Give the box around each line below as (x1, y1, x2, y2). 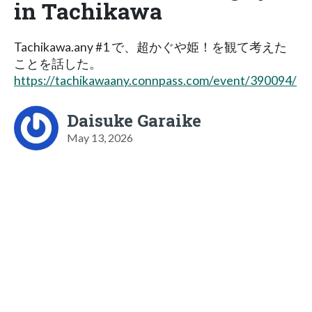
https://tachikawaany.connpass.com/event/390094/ (14, 72, 297, 88)
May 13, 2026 (67, 130, 133, 144)
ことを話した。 (14, 56, 102, 71)
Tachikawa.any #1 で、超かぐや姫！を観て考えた (14, 39, 287, 54)
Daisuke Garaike (67, 109, 201, 132)
